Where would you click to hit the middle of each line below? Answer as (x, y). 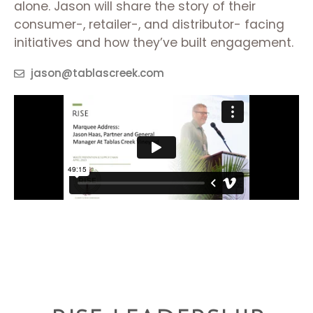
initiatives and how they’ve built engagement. (155, 43)
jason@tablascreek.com (97, 73)
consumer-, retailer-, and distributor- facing (149, 24)
